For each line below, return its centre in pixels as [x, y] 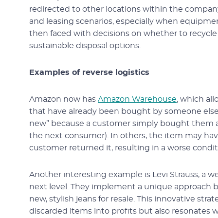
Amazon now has [64, 99]
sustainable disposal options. [85, 46]
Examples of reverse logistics [89, 73]
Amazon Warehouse [137, 99]
